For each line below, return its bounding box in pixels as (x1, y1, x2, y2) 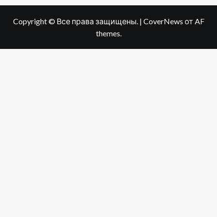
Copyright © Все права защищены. (13, 16, 139, 26)
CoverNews (143, 16, 183, 26)
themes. (95, 28, 122, 38)
